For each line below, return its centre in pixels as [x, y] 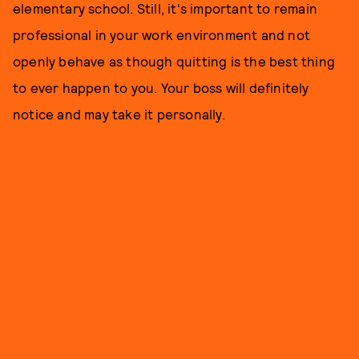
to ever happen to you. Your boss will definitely [161, 87]
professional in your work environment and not [162, 34]
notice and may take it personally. [119, 114]
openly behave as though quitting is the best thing [174, 61]
